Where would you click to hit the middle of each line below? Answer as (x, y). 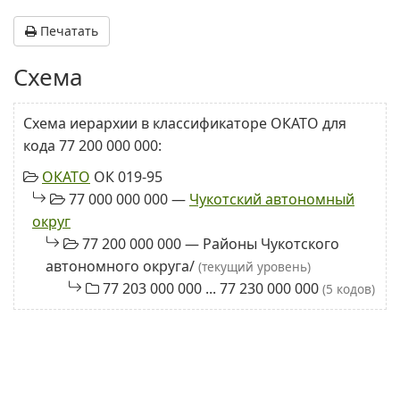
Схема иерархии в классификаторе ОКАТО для (185, 123)
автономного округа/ (122, 266)
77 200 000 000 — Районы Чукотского (209, 244)
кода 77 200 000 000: (92, 146)
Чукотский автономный (272, 199)
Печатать (67, 31)
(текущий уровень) (254, 267)
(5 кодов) (349, 289)
